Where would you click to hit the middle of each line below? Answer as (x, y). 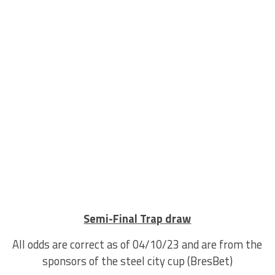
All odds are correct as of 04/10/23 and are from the (137, 244)
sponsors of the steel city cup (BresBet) (137, 261)
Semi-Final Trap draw (137, 218)
